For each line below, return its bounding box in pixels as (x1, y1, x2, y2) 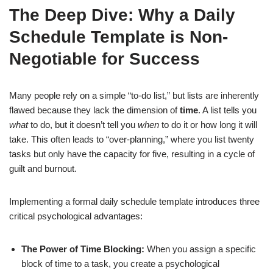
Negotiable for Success (9, 49, 200, 68)
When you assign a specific (144, 244, 256, 254)
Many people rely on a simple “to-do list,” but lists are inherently (9, 90, 259, 101)
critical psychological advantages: (9, 211, 143, 221)
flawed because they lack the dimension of (9, 105, 180, 115)
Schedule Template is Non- (9, 27, 228, 46)
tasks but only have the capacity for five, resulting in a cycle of (9, 149, 255, 159)
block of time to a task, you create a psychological (21, 258, 219, 269)
